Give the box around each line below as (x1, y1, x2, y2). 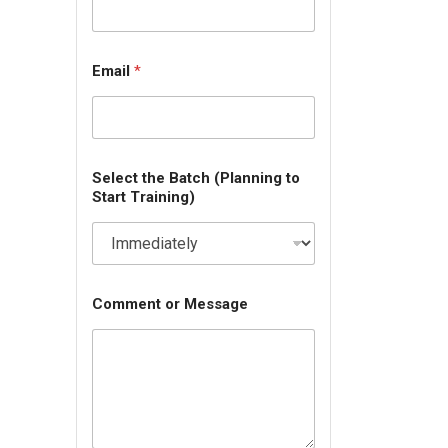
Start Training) (92, 188, 195, 207)
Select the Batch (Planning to (92, 169, 300, 188)
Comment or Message (92, 295, 248, 314)
